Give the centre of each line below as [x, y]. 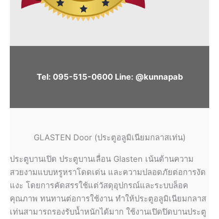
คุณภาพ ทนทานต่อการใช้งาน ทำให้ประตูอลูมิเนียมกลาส [108, 199]
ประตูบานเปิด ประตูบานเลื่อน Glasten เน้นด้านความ [102, 159]
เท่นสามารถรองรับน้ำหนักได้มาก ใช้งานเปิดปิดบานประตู [108, 212]
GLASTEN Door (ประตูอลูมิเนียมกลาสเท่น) [109, 138]
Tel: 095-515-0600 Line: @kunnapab [109, 77]
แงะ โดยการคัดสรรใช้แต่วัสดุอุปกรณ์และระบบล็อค [99, 186]
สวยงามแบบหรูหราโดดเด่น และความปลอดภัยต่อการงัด [108, 172]
